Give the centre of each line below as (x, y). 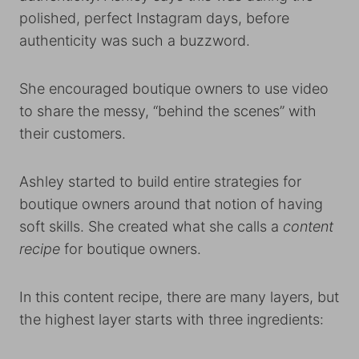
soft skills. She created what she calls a (151, 227)
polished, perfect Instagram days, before (154, 18)
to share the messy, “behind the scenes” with (168, 111)
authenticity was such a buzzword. (135, 41)
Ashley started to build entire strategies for (160, 182)
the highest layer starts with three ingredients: (173, 320)
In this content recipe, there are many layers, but (179, 297)
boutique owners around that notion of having (171, 204)
